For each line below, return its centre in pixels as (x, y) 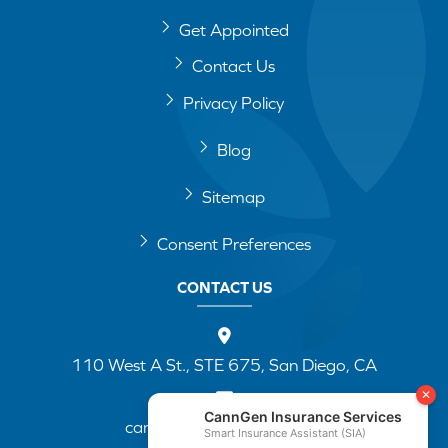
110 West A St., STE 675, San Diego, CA (224, 365)
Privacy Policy (233, 102)
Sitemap (233, 196)
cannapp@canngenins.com (224, 427)
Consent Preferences (233, 243)
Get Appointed (233, 29)
